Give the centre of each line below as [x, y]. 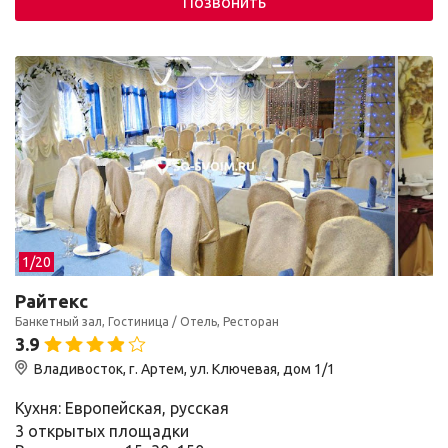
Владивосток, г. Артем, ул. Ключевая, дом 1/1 [184, 369]
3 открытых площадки [102, 431]
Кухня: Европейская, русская [122, 408]
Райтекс [51, 301]
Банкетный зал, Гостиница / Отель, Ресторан [147, 321]
